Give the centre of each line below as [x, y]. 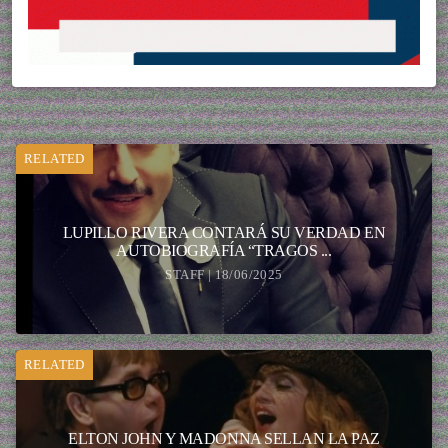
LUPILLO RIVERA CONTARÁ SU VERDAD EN [224, 233]
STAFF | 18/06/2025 [224, 275]
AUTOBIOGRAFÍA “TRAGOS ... [224, 251]
